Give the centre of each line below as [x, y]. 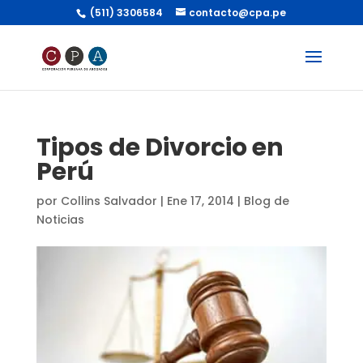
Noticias [60, 220]
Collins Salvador [109, 201]
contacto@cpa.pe [238, 13]
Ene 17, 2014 [200, 201]
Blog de [266, 201]
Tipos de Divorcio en [160, 147]
